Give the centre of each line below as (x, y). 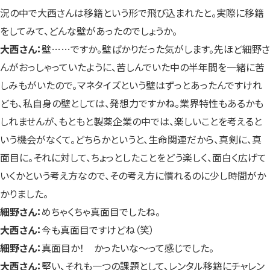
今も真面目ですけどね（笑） (98, 229)
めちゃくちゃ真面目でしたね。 (101, 211)
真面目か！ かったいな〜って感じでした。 (128, 247)
